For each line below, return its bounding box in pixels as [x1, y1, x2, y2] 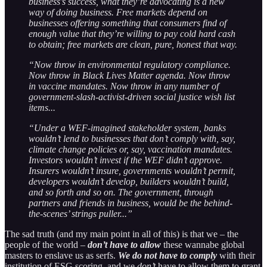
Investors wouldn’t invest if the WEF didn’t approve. [29, 154, 222, 165]
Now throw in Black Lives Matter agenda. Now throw [29, 70, 230, 80]
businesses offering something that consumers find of [29, 17, 226, 28]
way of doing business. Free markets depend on [29, 7, 207, 17]
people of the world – [5, 239, 88, 250]
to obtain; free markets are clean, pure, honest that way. [29, 39, 237, 49]
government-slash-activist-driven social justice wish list [29, 91, 235, 102]
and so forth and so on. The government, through [29, 187, 213, 197]
